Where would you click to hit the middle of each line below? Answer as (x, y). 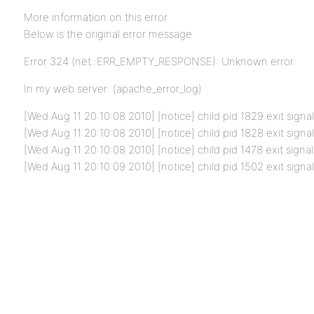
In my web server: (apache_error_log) (113, 89)
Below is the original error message (108, 34)
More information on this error (96, 17)
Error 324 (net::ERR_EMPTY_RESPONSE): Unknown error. (160, 61)
